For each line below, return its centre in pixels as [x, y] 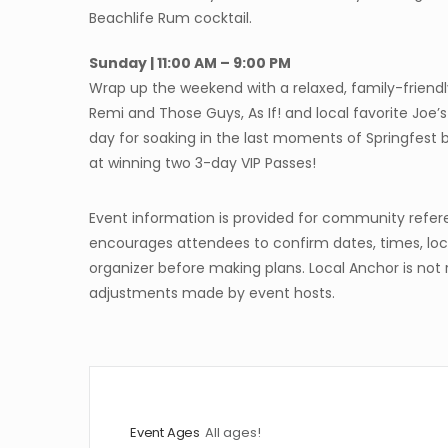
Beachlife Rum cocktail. [176, 17]
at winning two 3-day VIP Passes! [206, 162]
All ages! [233, 432]
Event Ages [165, 432]
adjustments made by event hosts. [212, 292]
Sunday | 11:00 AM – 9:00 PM [190, 62]
